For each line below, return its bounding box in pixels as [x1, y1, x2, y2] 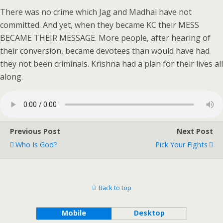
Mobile [61, 208, 86, 218]
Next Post [177, 126, 213, 136]
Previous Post [10, 126, 60, 136]
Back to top [98, 183, 131, 192]
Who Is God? [15, 140, 57, 149]
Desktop [133, 208, 165, 218]
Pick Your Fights [155, 140, 208, 149]
